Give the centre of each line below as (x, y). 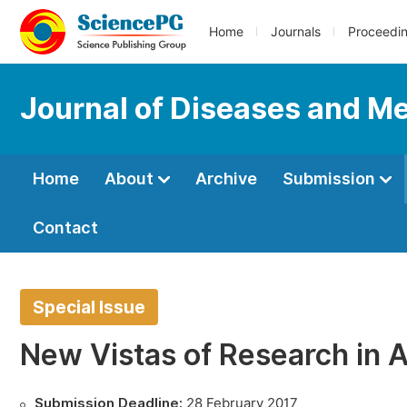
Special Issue (89, 307)
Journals (296, 32)
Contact (65, 228)
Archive (226, 179)
